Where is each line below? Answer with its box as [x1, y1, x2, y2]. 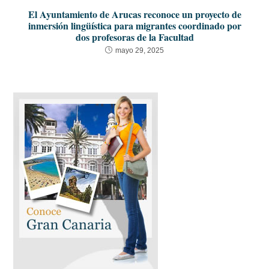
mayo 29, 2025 [115, 46, 164, 55]
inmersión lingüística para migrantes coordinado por [28, 18, 241, 32]
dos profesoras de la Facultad [75, 29, 194, 44]
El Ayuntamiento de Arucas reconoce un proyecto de [28, 7, 241, 21]
